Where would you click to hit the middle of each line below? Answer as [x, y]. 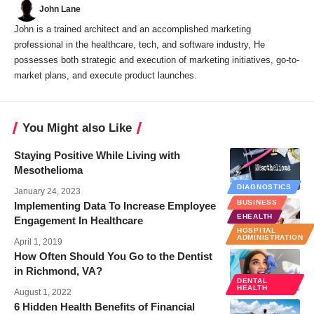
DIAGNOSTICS [264, 187]
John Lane [60, 9]
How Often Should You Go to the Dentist [113, 257]
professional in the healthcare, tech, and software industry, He [139, 45]
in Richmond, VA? [58, 271]
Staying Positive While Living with [97, 156]
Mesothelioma [48, 170]
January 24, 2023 [47, 192]
